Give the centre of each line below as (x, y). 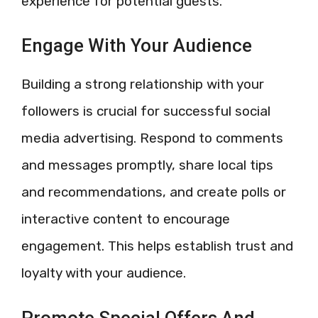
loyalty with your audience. (104, 273)
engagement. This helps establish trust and (157, 246)
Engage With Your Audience (137, 45)
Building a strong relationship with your (143, 84)
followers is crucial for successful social (146, 111)
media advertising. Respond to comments (152, 138)
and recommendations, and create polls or (154, 192)
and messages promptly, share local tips (147, 165)
